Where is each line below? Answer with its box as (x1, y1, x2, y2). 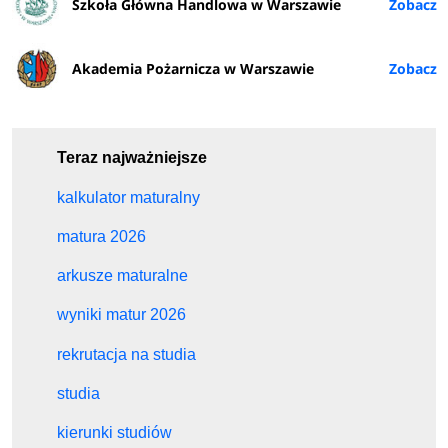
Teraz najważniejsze (57, 149, 208, 167)
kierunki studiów (57, 424, 173, 441)
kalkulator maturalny (57, 188, 201, 206)
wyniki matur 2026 (57, 306, 187, 324)
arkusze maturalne (57, 267, 189, 284)
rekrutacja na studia (57, 345, 197, 363)
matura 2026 (57, 227, 147, 245)
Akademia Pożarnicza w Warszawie (72, 59, 315, 79)
